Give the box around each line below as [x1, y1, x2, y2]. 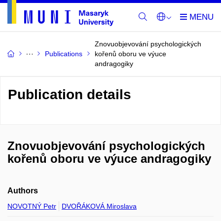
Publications [45, 50, 82, 58]
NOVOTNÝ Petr [7, 202, 56, 210]
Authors [7, 186, 38, 195]
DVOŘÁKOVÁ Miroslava [62, 202, 137, 210]
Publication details [8, 87, 131, 102]
